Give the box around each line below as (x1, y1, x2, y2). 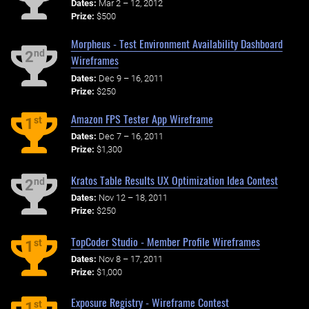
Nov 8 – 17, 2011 (98, 254, 163, 265)
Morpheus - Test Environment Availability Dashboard (70, 34, 283, 52)
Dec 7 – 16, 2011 (98, 131, 163, 142)
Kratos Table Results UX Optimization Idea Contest (70, 171, 278, 188)
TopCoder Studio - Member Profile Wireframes (70, 232, 260, 250)
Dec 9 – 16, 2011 (98, 72, 163, 83)
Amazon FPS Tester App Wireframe (70, 110, 213, 127)
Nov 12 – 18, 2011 (98, 192, 168, 203)
